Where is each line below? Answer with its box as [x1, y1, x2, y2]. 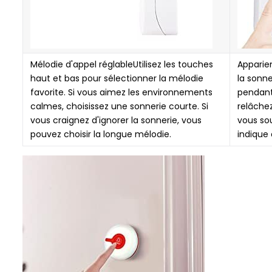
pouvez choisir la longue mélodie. [30, 128, 171, 140]
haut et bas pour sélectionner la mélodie [30, 72, 203, 84]
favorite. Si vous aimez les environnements [30, 86, 212, 98]
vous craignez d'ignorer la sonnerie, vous [30, 114, 202, 126]
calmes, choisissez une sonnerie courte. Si [30, 100, 208, 112]
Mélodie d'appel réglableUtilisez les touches [30, 58, 213, 70]
